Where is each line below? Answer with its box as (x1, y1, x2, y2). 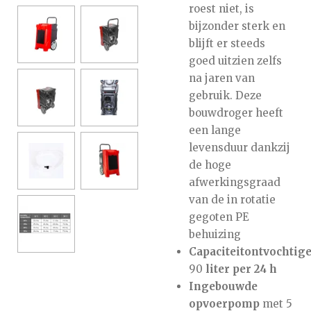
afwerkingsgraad (188, 175, 280, 189)
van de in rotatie (188, 192, 276, 206)
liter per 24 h (202, 262, 277, 276)
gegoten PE (188, 210, 249, 224)
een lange (188, 123, 241, 137)
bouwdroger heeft (188, 106, 283, 119)
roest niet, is (188, 1, 254, 15)
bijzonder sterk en (188, 19, 285, 33)
